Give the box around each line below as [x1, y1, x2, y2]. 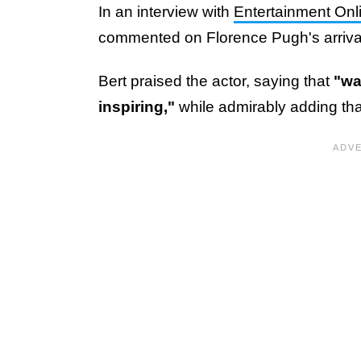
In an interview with [98, 2, 234, 20]
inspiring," [98, 98, 175, 115]
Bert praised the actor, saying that [98, 72, 334, 89]
